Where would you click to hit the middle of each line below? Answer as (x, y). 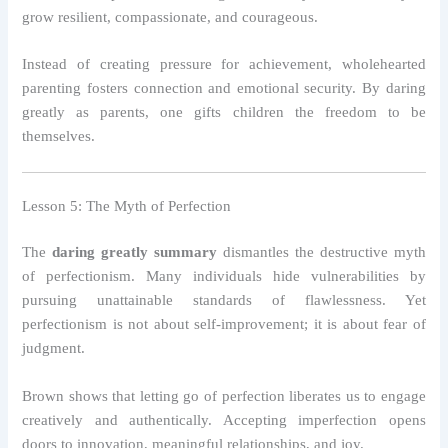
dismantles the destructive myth (321, 252)
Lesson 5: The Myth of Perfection (127, 206)
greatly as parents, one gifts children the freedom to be (224, 112)
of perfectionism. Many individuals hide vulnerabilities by (224, 276)
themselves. (59, 136)
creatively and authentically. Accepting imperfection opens (224, 419)
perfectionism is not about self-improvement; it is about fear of (224, 324)
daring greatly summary (135, 252)
